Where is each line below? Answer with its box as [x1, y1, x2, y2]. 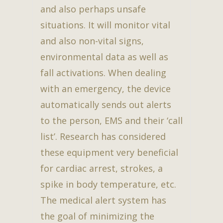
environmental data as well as [40, 51, 168, 63]
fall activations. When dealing [40, 67, 166, 79]
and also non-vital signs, [40, 35, 144, 47]
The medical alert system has [40, 194, 166, 207]
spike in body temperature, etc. [40, 178, 176, 191]
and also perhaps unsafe [40, 3, 146, 15]
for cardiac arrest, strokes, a [40, 162, 163, 175]
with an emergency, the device [40, 83, 171, 95]
